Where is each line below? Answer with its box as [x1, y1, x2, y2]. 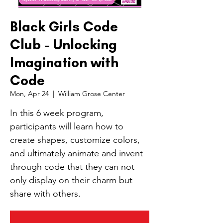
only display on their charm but [10, 175, 132, 186]
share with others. [10, 188, 81, 199]
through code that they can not [10, 161, 134, 172]
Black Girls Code [10, 18, 118, 35]
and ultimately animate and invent [10, 148, 143, 159]
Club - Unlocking [10, 36, 117, 53]
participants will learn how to [10, 121, 123, 132]
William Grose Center [58, 89, 125, 98]
